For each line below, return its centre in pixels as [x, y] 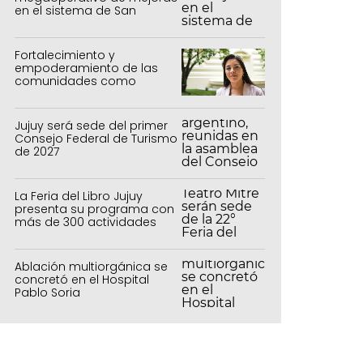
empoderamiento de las [86, 68]
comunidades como [75, 81]
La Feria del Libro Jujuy [79, 196]
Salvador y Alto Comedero [92, 23]
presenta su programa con [94, 209]
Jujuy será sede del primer [91, 125]
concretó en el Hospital [82, 279]
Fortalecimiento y [65, 55]
